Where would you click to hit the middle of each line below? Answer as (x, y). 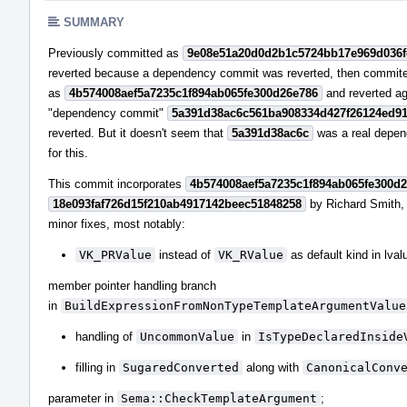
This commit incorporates (117, 184)
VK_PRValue (115, 254)
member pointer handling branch (132, 285)
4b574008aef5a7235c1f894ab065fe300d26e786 (194, 93)
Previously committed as (115, 53)
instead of (185, 254)
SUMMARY (94, 22)
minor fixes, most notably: (117, 223)
